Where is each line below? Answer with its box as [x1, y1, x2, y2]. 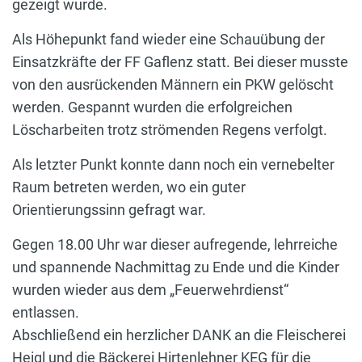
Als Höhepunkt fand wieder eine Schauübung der [12, 30, 325, 48]
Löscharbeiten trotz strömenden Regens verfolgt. [12, 120, 327, 138]
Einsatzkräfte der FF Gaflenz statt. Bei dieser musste [12, 53, 348, 70]
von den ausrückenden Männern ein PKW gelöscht [12, 75, 334, 93]
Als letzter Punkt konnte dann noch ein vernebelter [12, 155, 335, 173]
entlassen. [12, 303, 79, 321]
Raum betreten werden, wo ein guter [12, 178, 246, 196]
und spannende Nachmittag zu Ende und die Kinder [12, 258, 339, 276]
